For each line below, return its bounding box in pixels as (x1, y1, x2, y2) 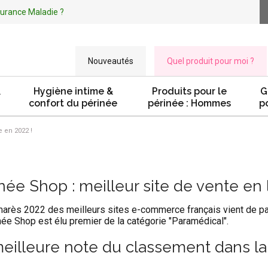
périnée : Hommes (148, 98, 231, 109)
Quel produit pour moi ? (167, 56, 254, 66)
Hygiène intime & (33, 86, 113, 97)
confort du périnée (29, 98, 117, 109)
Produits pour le (152, 86, 227, 97)
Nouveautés (88, 56, 133, 66)
